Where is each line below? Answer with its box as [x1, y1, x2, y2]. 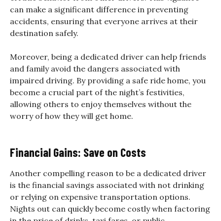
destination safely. [10, 28, 78, 38]
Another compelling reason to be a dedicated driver [10, 168, 206, 178]
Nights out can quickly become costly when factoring [10, 203, 210, 214]
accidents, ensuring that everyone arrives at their [10, 16, 198, 26]
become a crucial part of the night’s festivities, [10, 87, 184, 97]
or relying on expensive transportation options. [10, 191, 190, 202]
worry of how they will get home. [10, 110, 133, 121]
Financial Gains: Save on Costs [10, 145, 146, 159]
